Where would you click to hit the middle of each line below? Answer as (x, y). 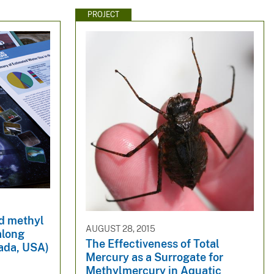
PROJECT (103, 14)
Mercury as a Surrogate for (154, 257)
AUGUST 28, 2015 (120, 229)
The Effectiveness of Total (152, 243)
